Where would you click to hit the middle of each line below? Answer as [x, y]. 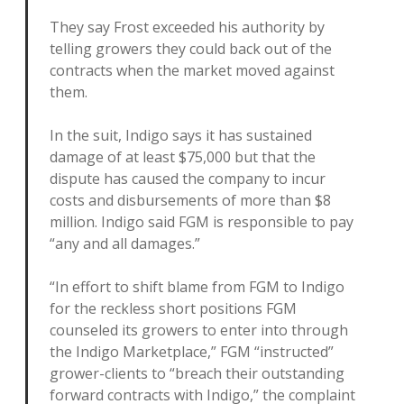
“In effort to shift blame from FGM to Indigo [197, 287]
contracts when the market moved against [192, 70]
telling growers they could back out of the [191, 49]
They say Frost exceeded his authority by [187, 27]
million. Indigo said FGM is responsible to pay [202, 222]
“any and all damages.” [125, 243]
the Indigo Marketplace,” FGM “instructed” [192, 352]
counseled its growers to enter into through [199, 330]
